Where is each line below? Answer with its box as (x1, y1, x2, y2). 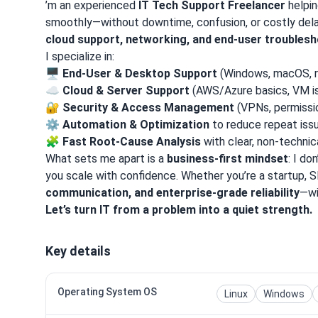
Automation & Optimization (62, 117, 209, 131)
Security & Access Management (62, 100, 234, 114)
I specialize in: (45, 49, 114, 63)
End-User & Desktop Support (62, 66, 217, 80)
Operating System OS (57, 285, 157, 297)
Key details (45, 243, 111, 258)
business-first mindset (167, 151, 288, 165)
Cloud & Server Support (62, 83, 190, 97)
